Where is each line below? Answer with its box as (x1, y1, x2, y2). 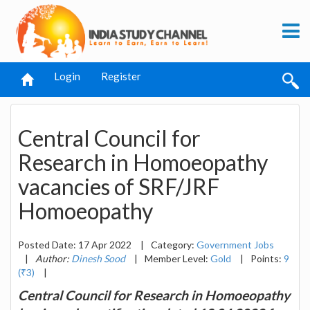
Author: (35, 252, 71, 264)
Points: (250, 252, 284, 264)
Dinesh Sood (71, 252, 125, 264)
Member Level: (145, 252, 210, 264)
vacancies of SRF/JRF (18, 173, 219, 201)
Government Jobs (197, 238, 274, 250)
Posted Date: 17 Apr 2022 (18, 238, 134, 250)
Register (101, 70, 141, 82)
